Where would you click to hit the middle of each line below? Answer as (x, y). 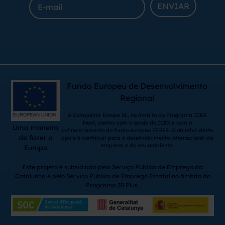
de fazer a (36, 138)
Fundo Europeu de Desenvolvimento (137, 86)
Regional (137, 98)
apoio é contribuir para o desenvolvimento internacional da (137, 138)
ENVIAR (173, 6)
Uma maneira (36, 128)
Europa (36, 148)
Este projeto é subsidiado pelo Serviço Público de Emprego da (113, 167)
